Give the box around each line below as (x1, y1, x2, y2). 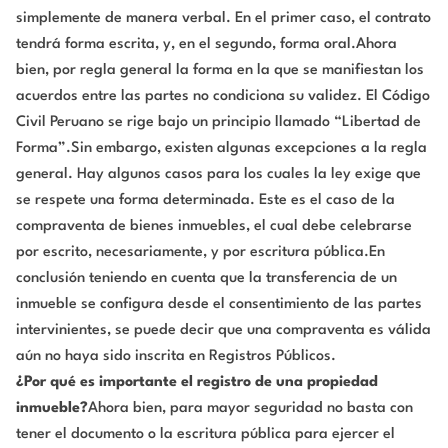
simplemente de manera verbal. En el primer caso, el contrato (16, 11, 431, 27)
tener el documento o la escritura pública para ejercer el (16, 427, 395, 443)
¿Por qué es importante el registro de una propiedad (16, 375, 378, 391)
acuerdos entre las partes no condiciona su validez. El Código (16, 89, 430, 105)
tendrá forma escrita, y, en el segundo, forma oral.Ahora (16, 37, 397, 53)
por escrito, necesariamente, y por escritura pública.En (16, 245, 385, 261)
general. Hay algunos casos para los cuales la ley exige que (16, 167, 421, 183)
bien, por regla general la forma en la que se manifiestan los (16, 63, 424, 79)
